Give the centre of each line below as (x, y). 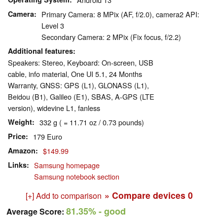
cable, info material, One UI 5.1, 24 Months (75, 74)
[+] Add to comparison (63, 196)
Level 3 (53, 26)
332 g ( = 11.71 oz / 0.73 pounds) (92, 122)
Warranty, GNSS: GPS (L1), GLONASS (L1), (78, 85)
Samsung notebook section (77, 177)
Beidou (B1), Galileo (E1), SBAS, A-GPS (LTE (81, 97)
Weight (20, 122)
